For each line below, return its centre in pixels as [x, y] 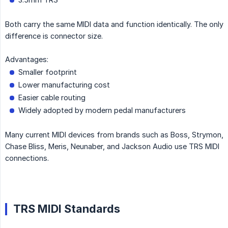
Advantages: [27, 60]
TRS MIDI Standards [67, 209]
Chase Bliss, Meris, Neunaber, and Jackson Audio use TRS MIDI [112, 147]
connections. [27, 158]
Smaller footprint [48, 72]
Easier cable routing [52, 98]
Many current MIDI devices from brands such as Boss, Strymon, [114, 135]
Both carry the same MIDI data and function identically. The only [114, 24]
